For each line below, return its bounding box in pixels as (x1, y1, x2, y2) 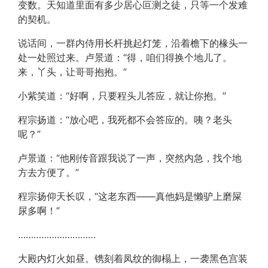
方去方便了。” (18, 166, 79, 178)
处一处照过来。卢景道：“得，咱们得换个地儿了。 (18, 51, 232, 63)
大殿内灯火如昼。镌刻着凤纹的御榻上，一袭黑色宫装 (18, 252, 248, 264)
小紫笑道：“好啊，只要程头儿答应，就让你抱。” (18, 90, 226, 102)
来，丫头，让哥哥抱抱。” (18, 66, 127, 78)
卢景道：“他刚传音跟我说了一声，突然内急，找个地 (18, 152, 242, 164)
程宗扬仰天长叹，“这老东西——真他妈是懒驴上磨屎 (18, 190, 242, 202)
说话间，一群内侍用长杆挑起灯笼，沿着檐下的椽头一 (18, 37, 248, 49)
